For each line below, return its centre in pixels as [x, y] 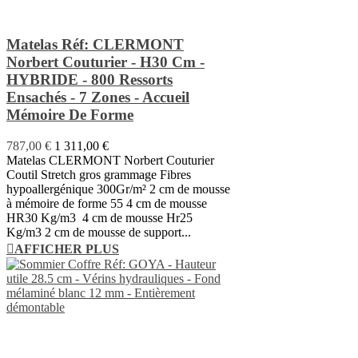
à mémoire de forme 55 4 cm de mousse [107, 204]
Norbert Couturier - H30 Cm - [105, 62]
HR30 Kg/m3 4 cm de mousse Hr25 [99, 218]
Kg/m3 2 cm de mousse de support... [99, 233]
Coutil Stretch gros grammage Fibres [99, 175]
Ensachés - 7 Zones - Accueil [98, 97]
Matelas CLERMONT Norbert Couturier [110, 161]
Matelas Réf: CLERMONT [95, 45]
